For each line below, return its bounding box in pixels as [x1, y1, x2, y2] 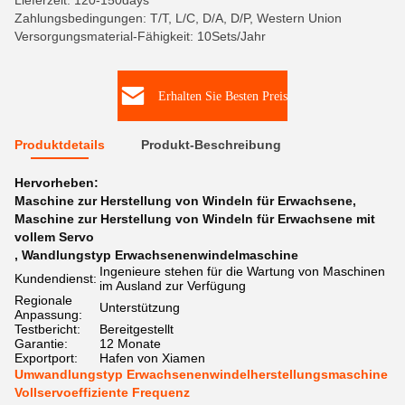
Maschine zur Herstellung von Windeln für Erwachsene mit [14, 212, 375, 226]
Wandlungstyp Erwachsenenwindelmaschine [22, 248, 298, 262]
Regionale [14, 293, 72, 307]
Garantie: [14, 336, 68, 351]
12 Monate [99, 336, 161, 351]
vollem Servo [14, 230, 94, 244]
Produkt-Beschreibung [141, 137, 281, 152]
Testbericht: [14, 322, 80, 336]
